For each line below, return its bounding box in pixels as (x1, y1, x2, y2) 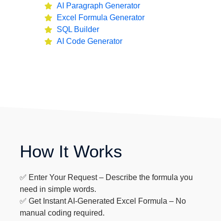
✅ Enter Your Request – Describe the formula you (20, 173, 193, 182)
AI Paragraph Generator (57, 1, 140, 10)
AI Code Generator (57, 37, 122, 45)
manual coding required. (20, 209, 105, 217)
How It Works (20, 142, 123, 161)
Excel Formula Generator (57, 13, 145, 22)
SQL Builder (57, 25, 99, 34)
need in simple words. (20, 185, 97, 193)
